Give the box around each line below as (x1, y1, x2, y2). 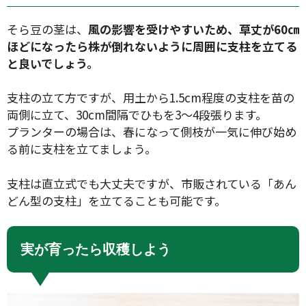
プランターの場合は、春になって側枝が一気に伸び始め (7, 123, 296, 141)
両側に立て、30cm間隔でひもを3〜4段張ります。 (7, 106, 267, 124)
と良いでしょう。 (7, 54, 98, 72)
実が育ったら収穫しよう (20, 240, 171, 259)
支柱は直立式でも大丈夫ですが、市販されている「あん (7, 174, 296, 192)
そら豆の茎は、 (7, 20, 88, 38)
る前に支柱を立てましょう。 (7, 140, 156, 158)
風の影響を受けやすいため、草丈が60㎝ (88, 20, 299, 38)
